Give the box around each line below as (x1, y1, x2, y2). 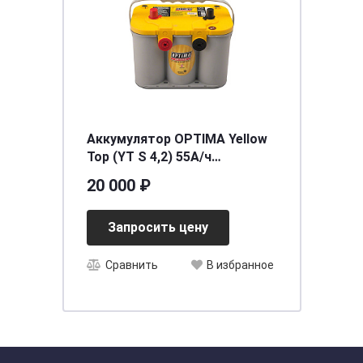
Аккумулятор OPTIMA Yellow (86, 131, 267, 147)
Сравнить (105, 258, 158, 272)
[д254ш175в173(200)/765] (86, 167, 246, 182)
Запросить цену (107, 220, 208, 235)
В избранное (206, 258, 274, 272)
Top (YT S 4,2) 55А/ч (86, 149, 211, 164)
